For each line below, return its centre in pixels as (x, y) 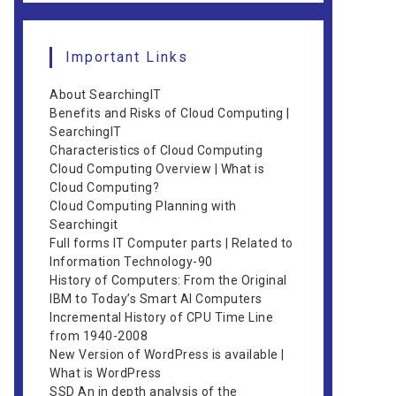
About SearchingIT (106, 95)
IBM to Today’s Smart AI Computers (156, 299)
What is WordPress (106, 373)
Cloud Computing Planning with (143, 206)
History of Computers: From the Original (168, 280)
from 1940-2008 (99, 336)
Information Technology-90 (131, 262)
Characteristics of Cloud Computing (156, 150)
